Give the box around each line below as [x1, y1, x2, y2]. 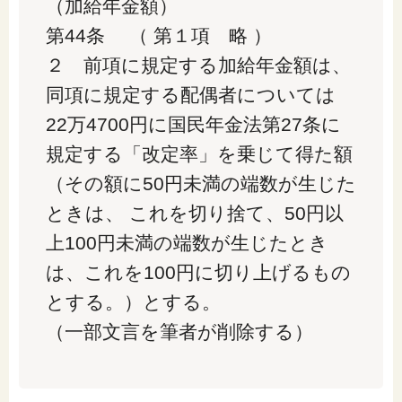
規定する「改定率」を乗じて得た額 [45, 144, 353, 165]
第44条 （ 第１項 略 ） [45, 25, 272, 47]
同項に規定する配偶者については [45, 84, 336, 106]
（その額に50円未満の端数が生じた [45, 173, 356, 195]
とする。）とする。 [45, 292, 221, 313]
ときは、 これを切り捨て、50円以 [45, 203, 344, 224]
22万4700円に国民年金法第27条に [45, 114, 341, 135]
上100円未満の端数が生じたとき [45, 232, 328, 254]
